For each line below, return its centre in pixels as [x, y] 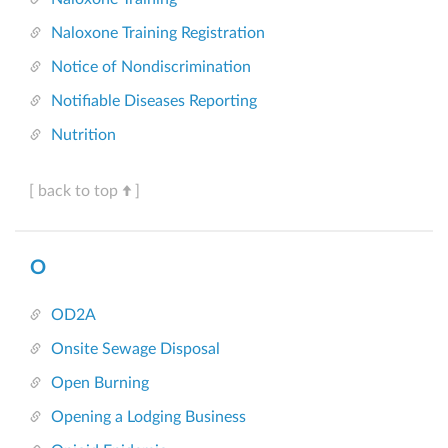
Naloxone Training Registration [158, 33]
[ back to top [73, 191]
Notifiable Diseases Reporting [154, 101]
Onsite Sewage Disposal [135, 349]
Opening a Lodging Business [148, 417]
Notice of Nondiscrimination [151, 67]
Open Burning [100, 383]
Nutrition [83, 135]
